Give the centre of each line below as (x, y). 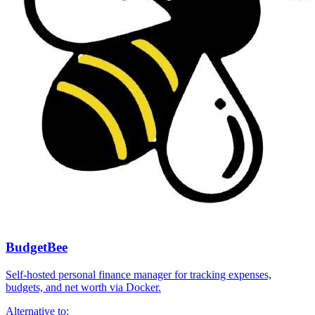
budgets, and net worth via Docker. (83, 288)
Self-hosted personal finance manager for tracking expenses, (139, 275)
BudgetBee (37, 247)
